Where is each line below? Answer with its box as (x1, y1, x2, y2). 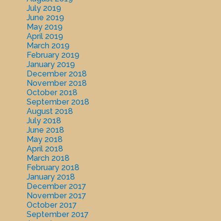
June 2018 (26, 125, 64, 135)
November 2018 (26, 78, 87, 88)
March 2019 (26, 41, 70, 51)
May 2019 (26, 22, 63, 32)
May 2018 (26, 135, 63, 145)
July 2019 (26, 3, 61, 13)
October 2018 (26, 88, 77, 98)
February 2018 (26, 163, 79, 173)
